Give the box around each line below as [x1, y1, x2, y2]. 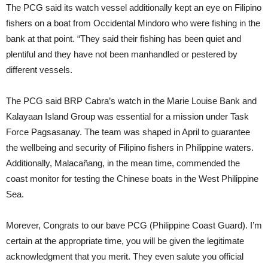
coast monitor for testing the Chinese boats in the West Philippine [6, 173, 258, 184]
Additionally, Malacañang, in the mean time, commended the [6, 157, 240, 168]
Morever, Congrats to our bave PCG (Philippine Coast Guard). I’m [6, 220, 262, 230]
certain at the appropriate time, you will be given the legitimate [6, 235, 244, 246]
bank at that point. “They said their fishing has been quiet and [6, 33, 241, 44]
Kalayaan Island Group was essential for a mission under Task [6, 111, 249, 121]
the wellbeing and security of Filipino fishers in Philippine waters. [6, 142, 254, 153]
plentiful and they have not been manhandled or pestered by [6, 48, 237, 59]
